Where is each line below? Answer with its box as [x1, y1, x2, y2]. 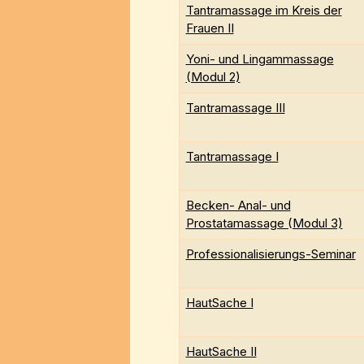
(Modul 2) [185, 69, 240, 85]
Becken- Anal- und [185, 197, 291, 214]
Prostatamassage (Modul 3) [185, 215, 343, 232]
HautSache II [185, 344, 257, 360]
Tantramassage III [185, 100, 285, 116]
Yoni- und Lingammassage [185, 51, 334, 67]
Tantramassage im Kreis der [185, 2, 342, 19]
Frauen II [185, 20, 234, 37]
